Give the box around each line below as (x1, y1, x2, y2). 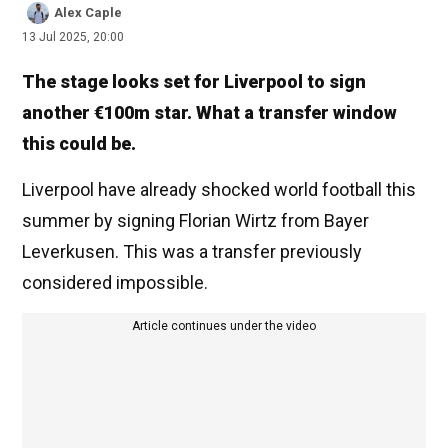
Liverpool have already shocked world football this (22, 179, 416, 201)
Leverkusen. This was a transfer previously (22, 241, 362, 263)
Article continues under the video (132, 319, 316, 334)
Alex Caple (54, 5, 122, 21)
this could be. (22, 133, 136, 155)
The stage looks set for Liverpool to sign (22, 71, 366, 93)
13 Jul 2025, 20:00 (22, 30, 124, 45)
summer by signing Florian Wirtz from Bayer (22, 210, 369, 232)
